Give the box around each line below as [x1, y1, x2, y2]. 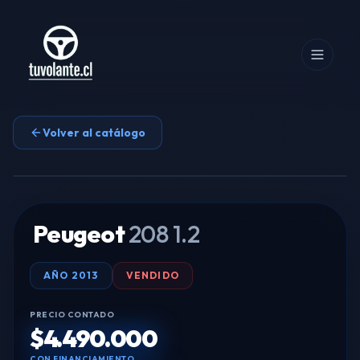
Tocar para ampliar [227, 191, 323, 204]
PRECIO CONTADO [30, 309, 114, 320]
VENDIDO [125, 269, 180, 281]
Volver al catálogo [43, 125, 145, 140]
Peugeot [33, 219, 125, 249]
